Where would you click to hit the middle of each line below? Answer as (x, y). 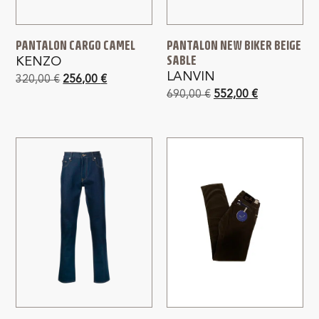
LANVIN (191, 77)
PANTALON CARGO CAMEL (76, 45)
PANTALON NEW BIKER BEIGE (234, 45)
